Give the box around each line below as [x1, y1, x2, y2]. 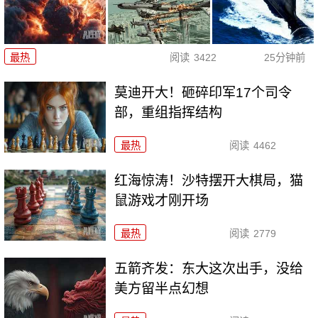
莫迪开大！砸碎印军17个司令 [114, 85, 292, 101]
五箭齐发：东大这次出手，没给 [114, 261, 304, 276]
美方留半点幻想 [114, 280, 209, 296]
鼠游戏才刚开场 [114, 192, 209, 208]
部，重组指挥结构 [114, 105, 223, 121]
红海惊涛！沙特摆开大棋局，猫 [114, 172, 304, 188]
